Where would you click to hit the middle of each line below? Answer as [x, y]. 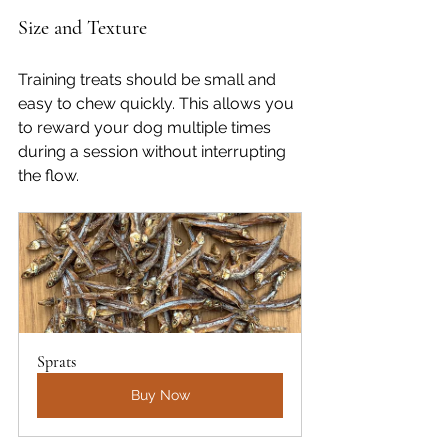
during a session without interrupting [154, 151]
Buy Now [160, 395]
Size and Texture [82, 28]
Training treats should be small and [149, 79]
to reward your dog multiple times [146, 127]
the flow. [48, 175]
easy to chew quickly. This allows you [158, 103]
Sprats [56, 362]
